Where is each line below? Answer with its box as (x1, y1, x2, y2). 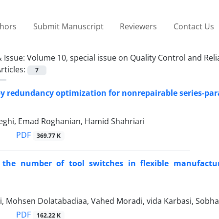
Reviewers (120, 21, 157, 32)
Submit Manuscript (33, 21, 104, 32)
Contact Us (173, 21, 214, 32)
